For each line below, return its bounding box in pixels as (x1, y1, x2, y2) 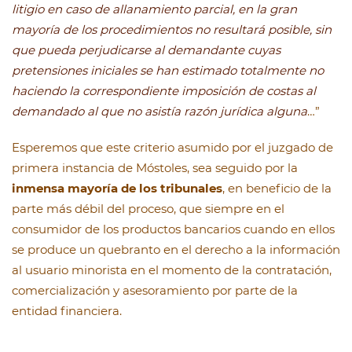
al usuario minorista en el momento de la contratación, (12, 262, 332, 278)
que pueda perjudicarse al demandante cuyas (12, 42, 280, 58)
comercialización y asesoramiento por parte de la (12, 283, 298, 299)
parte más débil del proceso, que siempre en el (12, 201, 284, 217)
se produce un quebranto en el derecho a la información (12, 242, 340, 258)
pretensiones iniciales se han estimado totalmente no (12, 63, 324, 79)
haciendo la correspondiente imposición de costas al (12, 83, 316, 99)
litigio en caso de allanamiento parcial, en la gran (12, 2, 297, 17)
